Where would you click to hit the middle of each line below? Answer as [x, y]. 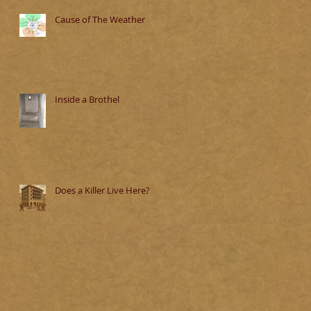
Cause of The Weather [100, 19]
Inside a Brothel [87, 99]
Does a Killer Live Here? [102, 190]
